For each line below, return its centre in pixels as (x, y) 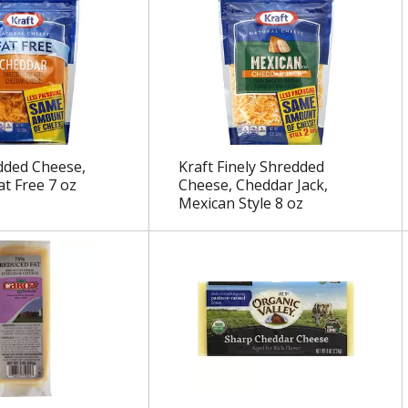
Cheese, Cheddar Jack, (253, 185)
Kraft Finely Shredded (251, 167)
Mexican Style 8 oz (240, 204)
